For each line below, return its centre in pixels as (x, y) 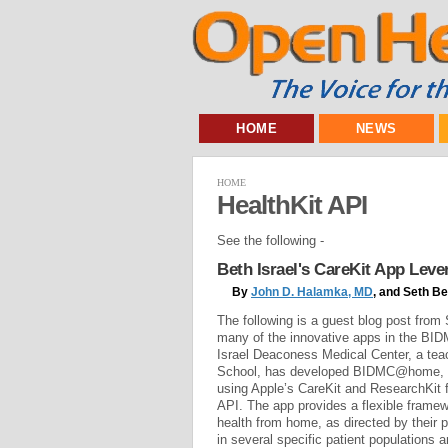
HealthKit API (292, 204)
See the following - (270, 240)
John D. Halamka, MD (312, 292)
